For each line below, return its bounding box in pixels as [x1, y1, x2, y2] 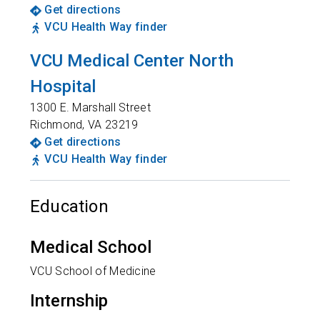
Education [30, 196, 109, 216]
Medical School [30, 237, 152, 257]
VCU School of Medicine [30, 264, 156, 278]
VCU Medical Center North [30, 51, 234, 71]
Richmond [30, 118, 83, 131]
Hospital [30, 76, 96, 96]
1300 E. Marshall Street [30, 101, 151, 114]
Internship [30, 291, 109, 311]
